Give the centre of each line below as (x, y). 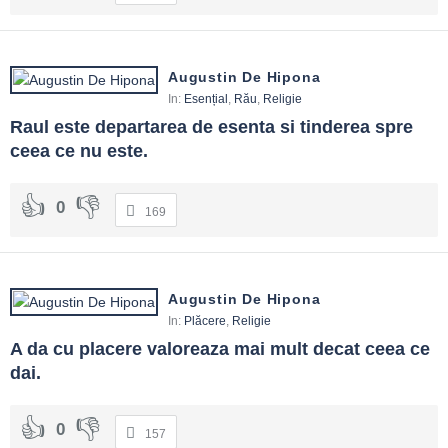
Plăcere (205, 320)
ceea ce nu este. (79, 150)
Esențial (206, 98)
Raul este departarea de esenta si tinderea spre (211, 126)
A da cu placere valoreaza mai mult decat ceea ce (220, 348)
